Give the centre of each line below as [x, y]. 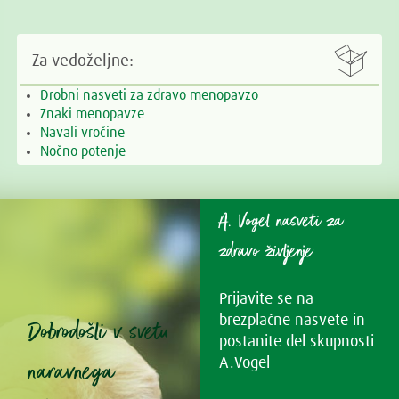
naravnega [72, 373]
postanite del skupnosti [297, 342]
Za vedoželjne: [83, 61]
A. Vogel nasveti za [281, 221]
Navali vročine [83, 133]
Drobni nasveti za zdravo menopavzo [150, 96]
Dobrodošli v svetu [99, 333]
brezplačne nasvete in [293, 321]
